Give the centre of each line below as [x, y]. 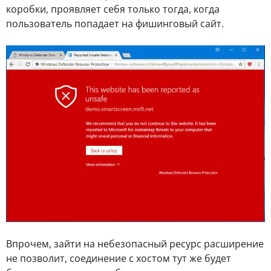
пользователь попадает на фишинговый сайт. [115, 23]
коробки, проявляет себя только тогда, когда [113, 9]
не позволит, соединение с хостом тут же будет [119, 258]
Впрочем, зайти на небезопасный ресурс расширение [135, 243]
